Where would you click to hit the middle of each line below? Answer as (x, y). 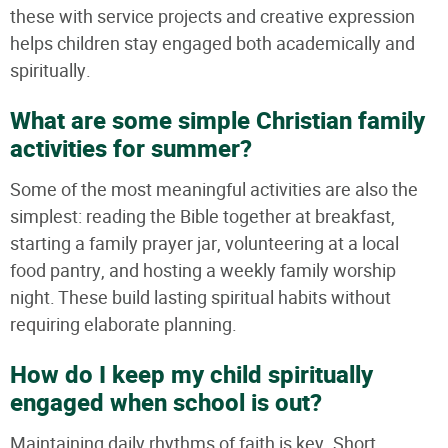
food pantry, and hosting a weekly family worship (203, 270)
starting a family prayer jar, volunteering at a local (204, 243)
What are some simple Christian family (217, 121)
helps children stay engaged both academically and (212, 43)
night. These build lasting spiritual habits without (200, 297)
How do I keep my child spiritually (191, 375)
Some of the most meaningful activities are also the (214, 189)
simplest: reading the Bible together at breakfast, (202, 216)
